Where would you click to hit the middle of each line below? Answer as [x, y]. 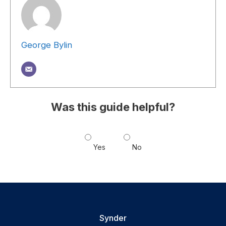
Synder [113, 218]
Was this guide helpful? [113, 107]
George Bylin [47, 45]
